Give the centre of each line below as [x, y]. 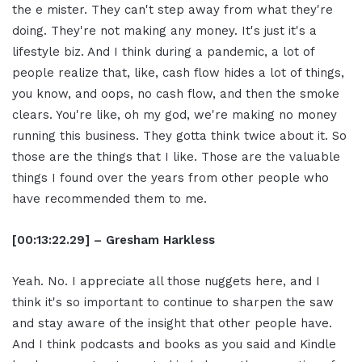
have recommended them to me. [109, 199]
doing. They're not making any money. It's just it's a [164, 31]
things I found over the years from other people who [170, 178]
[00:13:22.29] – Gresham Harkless [114, 240]
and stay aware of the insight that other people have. [172, 324]
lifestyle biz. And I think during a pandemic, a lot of [163, 52]
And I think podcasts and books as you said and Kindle [174, 345]
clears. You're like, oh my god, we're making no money [175, 115]
